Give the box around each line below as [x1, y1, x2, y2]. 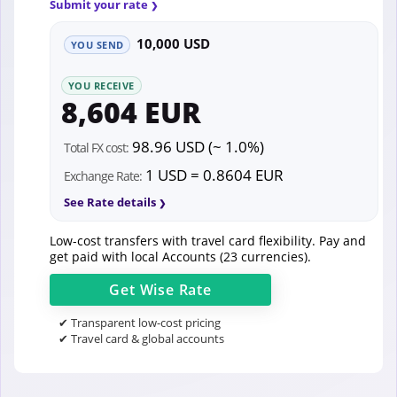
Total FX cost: [64, 138, 128, 156]
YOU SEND [71, 37, 124, 51]
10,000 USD [136, 34, 211, 52]
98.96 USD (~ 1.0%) [128, 136, 264, 157]
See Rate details [64, 193, 156, 210]
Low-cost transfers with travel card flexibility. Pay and [50, 231, 366, 249]
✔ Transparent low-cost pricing [58, 314, 221, 331]
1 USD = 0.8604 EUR [142, 164, 284, 185]
